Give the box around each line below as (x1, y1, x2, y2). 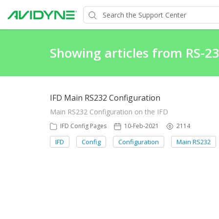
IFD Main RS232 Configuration (50, 92, 160, 103)
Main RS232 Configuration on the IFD (50, 107, 168, 116)
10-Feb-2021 (124, 122, 159, 130)
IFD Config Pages (60, 122, 107, 130)
